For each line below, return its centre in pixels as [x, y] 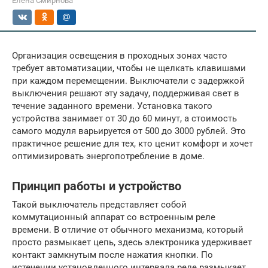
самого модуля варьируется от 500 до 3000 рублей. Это [129, 131]
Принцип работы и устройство [97, 186]
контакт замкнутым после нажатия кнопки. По [112, 255]
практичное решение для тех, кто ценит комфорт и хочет [133, 143]
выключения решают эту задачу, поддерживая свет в [126, 93]
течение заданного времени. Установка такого [112, 106]
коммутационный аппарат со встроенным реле [114, 217]
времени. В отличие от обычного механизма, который [128, 229]
